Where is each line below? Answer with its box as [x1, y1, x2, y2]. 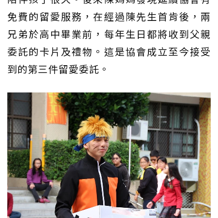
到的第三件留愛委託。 [7, 62, 109, 76]
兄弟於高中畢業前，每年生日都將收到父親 [7, 27, 211, 41]
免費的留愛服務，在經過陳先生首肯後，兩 [7, 9, 211, 24]
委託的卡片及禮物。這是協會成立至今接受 [7, 44, 211, 59]
